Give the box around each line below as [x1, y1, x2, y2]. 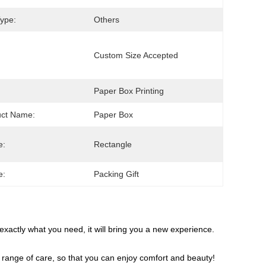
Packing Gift [94, 169, 139, 179]
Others [94, 15, 119, 24]
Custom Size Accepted [94, 50, 178, 60]
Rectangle [94, 140, 132, 149]
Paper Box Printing [94, 86, 164, 96]
